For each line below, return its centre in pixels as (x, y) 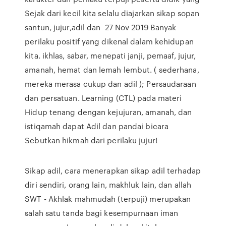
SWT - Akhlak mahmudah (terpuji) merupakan (108, 199)
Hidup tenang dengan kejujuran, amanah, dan (108, 112)
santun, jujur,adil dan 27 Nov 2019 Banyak (101, 27)
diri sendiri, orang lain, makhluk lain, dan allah (108, 185)
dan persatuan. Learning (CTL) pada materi (103, 98)
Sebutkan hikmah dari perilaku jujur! (91, 140)
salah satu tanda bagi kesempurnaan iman (102, 213)
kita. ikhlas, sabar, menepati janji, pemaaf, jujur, (110, 55)
